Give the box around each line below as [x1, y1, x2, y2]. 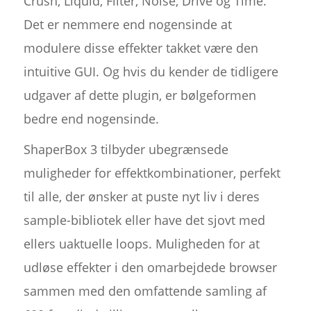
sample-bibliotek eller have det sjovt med [23, 212, 265, 229]
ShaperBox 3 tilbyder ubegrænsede [23, 141, 228, 158]
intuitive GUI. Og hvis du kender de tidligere [23, 63, 278, 81]
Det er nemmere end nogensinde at [23, 16, 232, 33]
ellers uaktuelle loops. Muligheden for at [23, 235, 260, 253]
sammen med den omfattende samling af [23, 283, 267, 300]
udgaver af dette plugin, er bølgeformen [23, 87, 256, 104]
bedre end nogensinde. [23, 110, 159, 128]
